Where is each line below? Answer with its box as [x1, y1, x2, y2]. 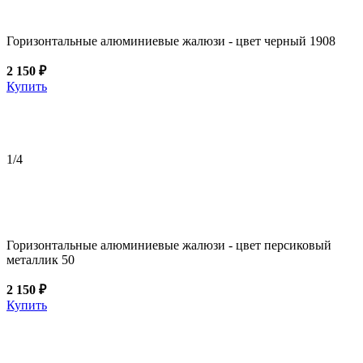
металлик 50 [6, 252, 75, 267]
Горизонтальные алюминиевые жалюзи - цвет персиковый [6, 237, 331, 252]
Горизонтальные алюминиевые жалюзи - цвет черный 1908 [6, 33, 335, 48]
